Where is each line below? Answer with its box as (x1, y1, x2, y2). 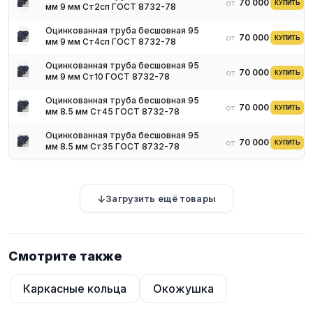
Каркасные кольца (23, 281, 126, 296)
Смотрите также (8, 249, 122, 263)
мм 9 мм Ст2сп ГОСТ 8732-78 (45, 1, 176, 12)
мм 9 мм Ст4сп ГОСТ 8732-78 (45, 36, 176, 47)
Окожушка (153, 281, 214, 296)
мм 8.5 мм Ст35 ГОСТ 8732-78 (45, 141, 180, 152)
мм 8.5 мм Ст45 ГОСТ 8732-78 (45, 106, 180, 117)
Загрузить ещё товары (105, 193, 216, 204)
